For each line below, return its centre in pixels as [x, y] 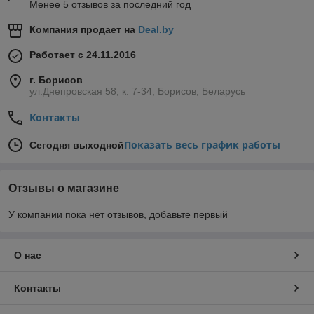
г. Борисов [56, 80]
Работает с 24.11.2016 [83, 55]
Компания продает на [84, 30]
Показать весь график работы [202, 145]
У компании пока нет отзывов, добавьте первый [118, 215]
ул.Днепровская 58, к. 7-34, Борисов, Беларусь [137, 91]
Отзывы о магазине [64, 189]
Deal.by [156, 30]
